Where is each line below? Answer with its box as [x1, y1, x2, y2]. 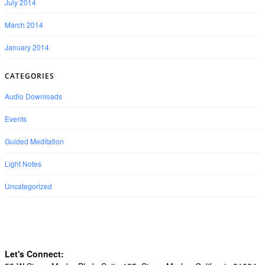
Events [5, 113, 27, 124]
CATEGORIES [5, 70, 54, 81]
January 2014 [5, 42, 49, 53]
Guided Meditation [5, 135, 64, 146]
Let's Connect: [5, 247, 64, 260]
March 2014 [5, 20, 43, 30]
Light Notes [5, 158, 41, 169]
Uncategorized [5, 180, 52, 191]
